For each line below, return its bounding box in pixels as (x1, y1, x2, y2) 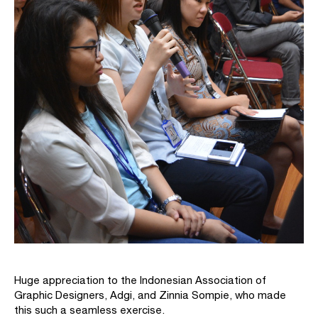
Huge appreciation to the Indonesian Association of (14, 273, 266, 286)
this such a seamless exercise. (14, 303, 165, 316)
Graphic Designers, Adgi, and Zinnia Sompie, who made (14, 288, 286, 301)
